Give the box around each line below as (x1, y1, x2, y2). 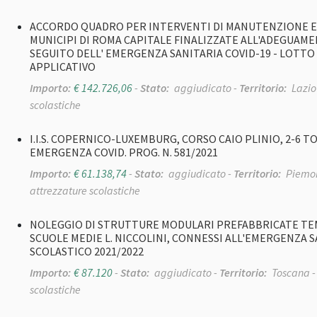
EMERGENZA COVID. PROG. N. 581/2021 (30, 145, 218, 160)
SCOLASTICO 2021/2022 (30, 244, 144, 259)
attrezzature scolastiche (30, 183, 140, 198)
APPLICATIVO (30, 59, 96, 74)
